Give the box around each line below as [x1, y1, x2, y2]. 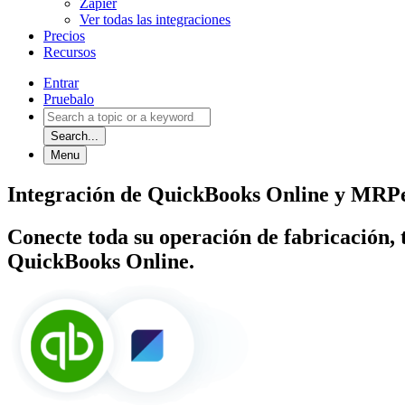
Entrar [43, 74, 79, 90]
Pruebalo [43, 90, 94, 107]
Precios [43, 27, 85, 43]
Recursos [43, 43, 96, 60]
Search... [51, 128, 99, 143]
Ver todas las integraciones [80, 11, 231, 27]
